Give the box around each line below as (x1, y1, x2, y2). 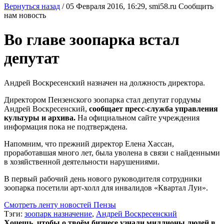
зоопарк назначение (24, 209, 92, 218)
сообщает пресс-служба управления (89, 104, 218, 113)
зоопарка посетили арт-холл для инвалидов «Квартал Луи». (4, 183, 208, 192)
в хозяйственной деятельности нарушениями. (4, 157, 159, 166)
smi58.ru (149, 2, 176, 10)
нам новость (4, 11, 46, 19)
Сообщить (178, 2, 213, 10)
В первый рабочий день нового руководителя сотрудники (4, 174, 202, 183)
